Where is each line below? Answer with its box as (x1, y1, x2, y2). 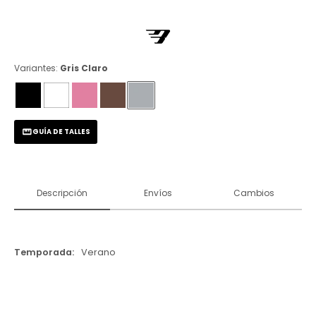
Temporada (14, 245, 72, 258)
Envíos (144, 186, 172, 199)
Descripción (37, 186, 87, 199)
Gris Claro (60, 62, 108, 74)
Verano (81, 245, 116, 258)
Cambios (233, 186, 274, 199)
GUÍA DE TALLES (32, 127, 90, 136)
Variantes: (14, 62, 60, 74)
